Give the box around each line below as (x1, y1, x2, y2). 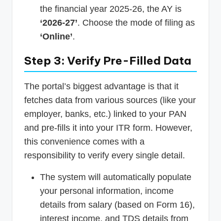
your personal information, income (40, 186, 174, 196)
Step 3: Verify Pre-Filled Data (24, 54, 191, 68)
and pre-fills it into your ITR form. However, (24, 123, 192, 133)
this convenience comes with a (24, 137, 145, 147)
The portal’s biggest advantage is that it (24, 81, 179, 92)
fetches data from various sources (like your (24, 95, 196, 106)
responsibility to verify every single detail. (24, 150, 185, 161)
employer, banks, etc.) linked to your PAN (24, 109, 186, 119)
